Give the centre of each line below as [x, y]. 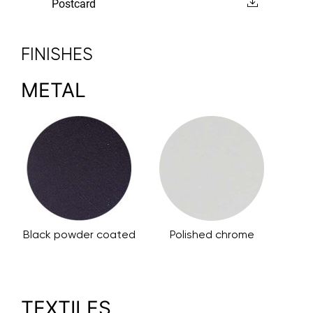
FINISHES [57, 54]
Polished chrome [212, 235]
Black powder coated [79, 235]
